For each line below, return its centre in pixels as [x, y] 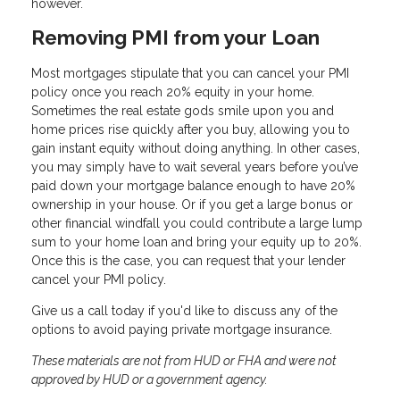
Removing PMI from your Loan [175, 37]
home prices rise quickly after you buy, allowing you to [191, 130]
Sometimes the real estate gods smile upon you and [183, 111]
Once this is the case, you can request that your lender [188, 261]
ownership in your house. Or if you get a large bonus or [192, 205]
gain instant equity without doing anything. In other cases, [196, 149]
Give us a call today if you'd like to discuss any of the [184, 311]
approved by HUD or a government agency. [150, 380]
